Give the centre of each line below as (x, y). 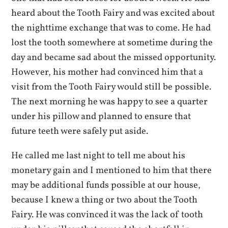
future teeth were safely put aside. (80, 132)
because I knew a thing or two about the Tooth (105, 200)
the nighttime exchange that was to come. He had (111, 28)
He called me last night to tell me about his (98, 155)
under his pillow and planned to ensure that (101, 117)
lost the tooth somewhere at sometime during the (112, 43)
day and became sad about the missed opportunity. (114, 58)
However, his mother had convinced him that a (107, 73)
